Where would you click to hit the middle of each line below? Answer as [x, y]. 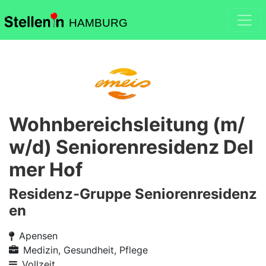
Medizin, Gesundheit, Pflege [85, 250]
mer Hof [46, 170]
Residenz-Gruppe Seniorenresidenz [133, 194]
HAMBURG [98, 23]
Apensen [38, 236]
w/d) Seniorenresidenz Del [131, 147]
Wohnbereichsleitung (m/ [127, 124]
